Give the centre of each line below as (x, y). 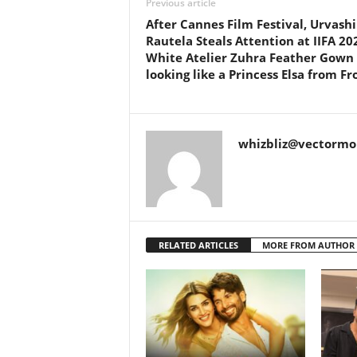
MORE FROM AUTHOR (308, 245)
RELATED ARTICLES (198, 245)
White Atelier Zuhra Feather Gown (249, 57)
